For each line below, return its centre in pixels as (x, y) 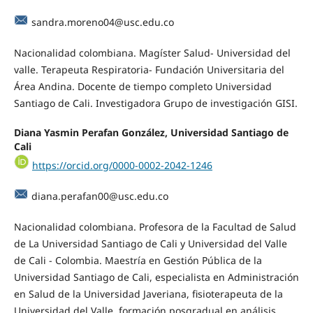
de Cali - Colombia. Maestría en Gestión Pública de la (138, 261)
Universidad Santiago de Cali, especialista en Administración (156, 277)
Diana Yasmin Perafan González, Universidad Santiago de (151, 133)
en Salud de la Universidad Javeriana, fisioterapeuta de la (148, 294)
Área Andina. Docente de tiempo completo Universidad (143, 87)
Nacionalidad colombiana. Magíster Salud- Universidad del (152, 53)
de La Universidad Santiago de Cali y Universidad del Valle (150, 244)
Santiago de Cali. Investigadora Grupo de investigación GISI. (155, 103)
